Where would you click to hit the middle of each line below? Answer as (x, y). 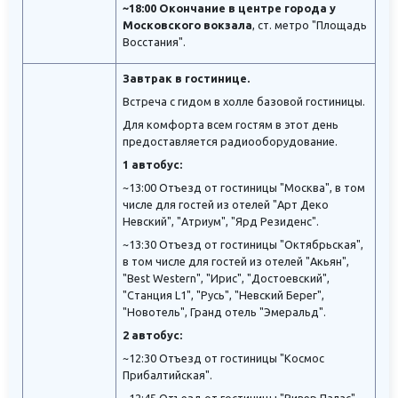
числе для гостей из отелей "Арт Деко (226, 205)
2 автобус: (152, 335)
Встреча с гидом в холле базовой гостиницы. (244, 102)
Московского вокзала (187, 25)
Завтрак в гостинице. (186, 79)
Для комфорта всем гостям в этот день (231, 125)
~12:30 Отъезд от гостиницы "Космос (223, 358)
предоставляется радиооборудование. (230, 142)
